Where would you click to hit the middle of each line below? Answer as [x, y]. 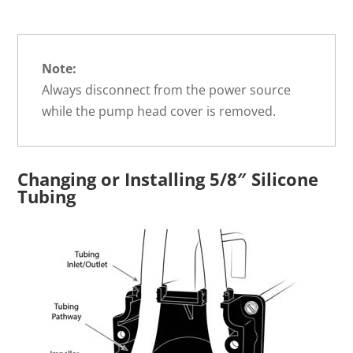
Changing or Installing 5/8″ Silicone [168, 179]
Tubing [47, 197]
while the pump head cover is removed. [159, 111]
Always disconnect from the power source [167, 90]
